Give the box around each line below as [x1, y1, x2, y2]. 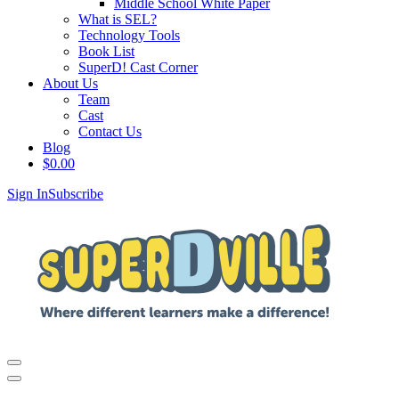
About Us [43, 76, 98, 91]
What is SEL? [78, 12, 157, 27]
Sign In [7, 186, 48, 201]
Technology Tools [78, 28, 180, 43]
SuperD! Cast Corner [78, 60, 198, 75]
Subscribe [48, 186, 103, 201]
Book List [78, 44, 134, 59]
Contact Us [78, 124, 142, 139]
